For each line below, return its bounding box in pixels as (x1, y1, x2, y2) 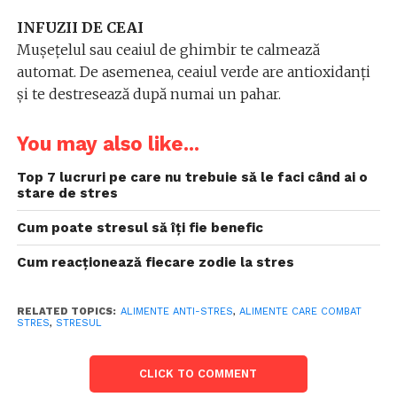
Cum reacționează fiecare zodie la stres (16, 254, 294, 270)
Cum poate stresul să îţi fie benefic (16, 220, 263, 236)
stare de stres (16, 185, 118, 201)
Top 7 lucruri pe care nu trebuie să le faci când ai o (16, 169, 368, 185)
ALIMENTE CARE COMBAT (238, 306, 362, 317)
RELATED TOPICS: (16, 306, 116, 317)
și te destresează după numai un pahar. (16, 85, 281, 103)
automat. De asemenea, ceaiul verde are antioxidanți (16, 63, 370, 81)
